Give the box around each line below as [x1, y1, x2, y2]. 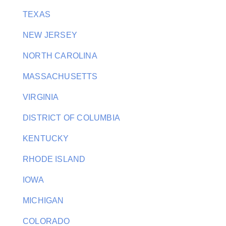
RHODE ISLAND [23, 155, 86, 163]
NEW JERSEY [23, 31, 77, 39]
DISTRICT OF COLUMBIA [23, 114, 120, 122]
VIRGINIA [23, 93, 59, 101]
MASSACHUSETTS [23, 72, 98, 81]
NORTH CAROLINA [23, 51, 97, 60]
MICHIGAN [23, 196, 64, 205]
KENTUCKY [23, 134, 69, 143]
